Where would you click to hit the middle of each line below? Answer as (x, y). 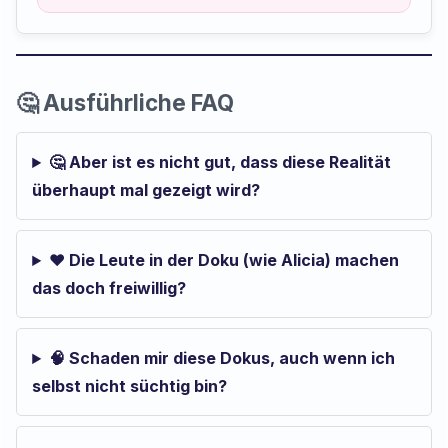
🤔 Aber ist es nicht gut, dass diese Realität (220, 162)
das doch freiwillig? (109, 288)
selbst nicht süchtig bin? (130, 386)
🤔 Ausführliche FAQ (125, 103)
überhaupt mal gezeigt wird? (146, 190)
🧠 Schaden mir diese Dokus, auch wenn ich (222, 358)
